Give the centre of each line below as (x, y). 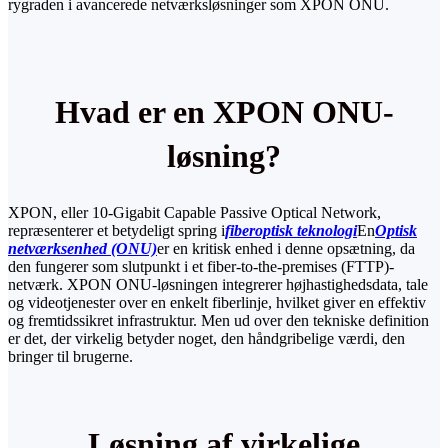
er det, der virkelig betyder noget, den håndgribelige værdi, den (206, 338)
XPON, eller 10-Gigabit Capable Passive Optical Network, (194, 212)
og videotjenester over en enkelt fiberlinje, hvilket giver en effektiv (217, 302)
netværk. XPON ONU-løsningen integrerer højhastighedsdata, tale (218, 284)
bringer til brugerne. (70, 356)
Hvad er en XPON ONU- (224, 111)
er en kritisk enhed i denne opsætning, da (286, 248)
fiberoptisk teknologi (291, 230)
